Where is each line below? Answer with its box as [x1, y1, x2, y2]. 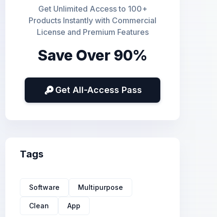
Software [29, 183, 60, 191]
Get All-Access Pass [55, 85, 142, 95]
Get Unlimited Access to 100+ [38, 4, 147, 14]
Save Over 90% [38, 46, 147, 64]
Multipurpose [78, 183, 123, 191]
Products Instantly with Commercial [29, 15, 156, 25]
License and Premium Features [36, 27, 149, 37]
